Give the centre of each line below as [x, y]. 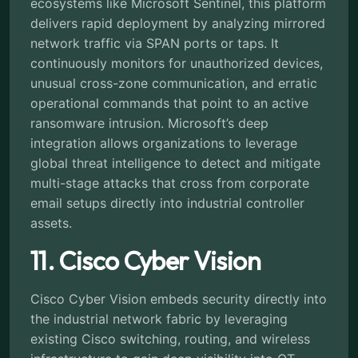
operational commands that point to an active [169, 103]
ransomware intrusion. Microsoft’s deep [149, 123]
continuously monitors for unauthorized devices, [177, 63]
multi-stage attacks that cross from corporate [170, 183]
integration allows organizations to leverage [164, 143]
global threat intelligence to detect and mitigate [175, 163]
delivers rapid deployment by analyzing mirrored [178, 23]
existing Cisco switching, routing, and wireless [170, 338]
